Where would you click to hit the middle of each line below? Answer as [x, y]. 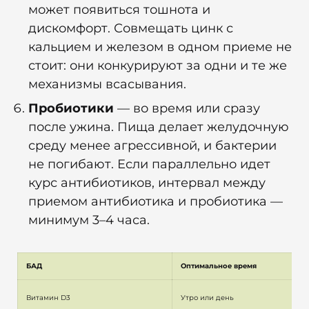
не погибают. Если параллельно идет [149, 165]
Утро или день [207, 298]
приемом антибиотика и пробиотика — [156, 202]
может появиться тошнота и [119, 10]
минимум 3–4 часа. [89, 220]
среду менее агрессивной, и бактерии [152, 146]
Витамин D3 [48, 298]
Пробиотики [73, 109]
